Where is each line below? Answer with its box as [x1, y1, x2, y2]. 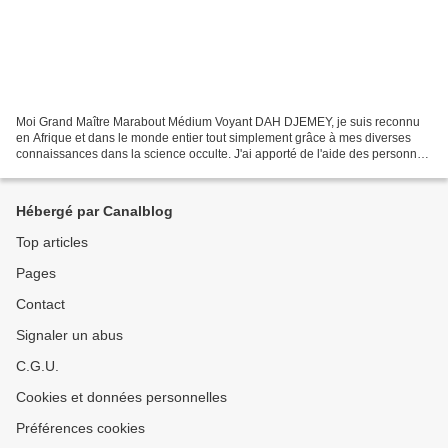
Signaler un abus [16, 327, 123, 343]
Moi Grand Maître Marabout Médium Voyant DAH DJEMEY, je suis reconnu [16, 114, 420, 129]
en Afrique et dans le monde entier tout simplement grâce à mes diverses [16, 130, 411, 145]
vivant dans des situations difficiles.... [16, 162, 215, 177]
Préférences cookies [16, 420, 145, 436]
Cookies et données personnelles [16, 389, 227, 405]
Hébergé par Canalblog [16, 203, 173, 219]
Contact [16, 296, 65, 312]
